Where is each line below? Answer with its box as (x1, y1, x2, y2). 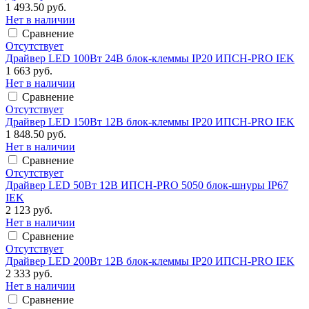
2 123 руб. (6, 203, 52, 216)
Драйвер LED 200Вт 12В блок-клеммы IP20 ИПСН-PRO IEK (6, 255, 295, 267)
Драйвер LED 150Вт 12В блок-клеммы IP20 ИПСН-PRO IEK (6, 115, 295, 128)
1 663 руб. (6, 64, 52, 77)
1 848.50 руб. (6, 128, 66, 140)
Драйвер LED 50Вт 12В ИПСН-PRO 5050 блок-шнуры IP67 (6, 179, 288, 191)
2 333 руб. (6, 267, 52, 279)
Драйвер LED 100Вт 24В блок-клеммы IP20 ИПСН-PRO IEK (6, 52, 295, 64)
